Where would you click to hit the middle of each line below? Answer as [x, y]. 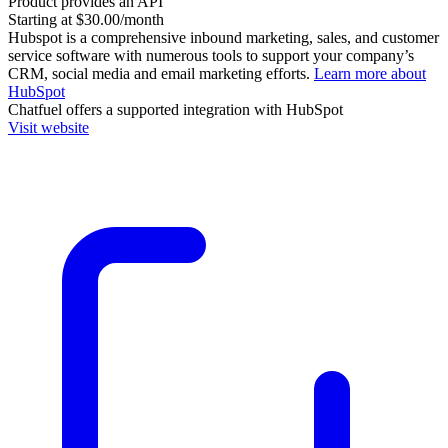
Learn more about [370, 73]
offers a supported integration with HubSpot [202, 109]
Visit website [48, 127]
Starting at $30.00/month [86, 19]
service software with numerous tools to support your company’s [211, 55]
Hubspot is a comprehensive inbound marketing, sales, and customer [223, 37]
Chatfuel [35, 109]
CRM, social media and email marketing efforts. [161, 73]
